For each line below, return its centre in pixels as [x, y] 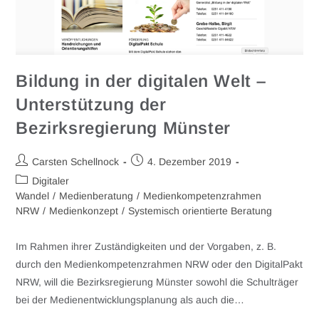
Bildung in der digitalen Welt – [141, 80]
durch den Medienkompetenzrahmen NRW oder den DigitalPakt [159, 264]
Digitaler [51, 181]
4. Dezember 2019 [190, 161]
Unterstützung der [91, 104]
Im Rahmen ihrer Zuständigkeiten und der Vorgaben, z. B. [146, 246]
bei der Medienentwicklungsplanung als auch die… [130, 299]
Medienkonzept [84, 210]
